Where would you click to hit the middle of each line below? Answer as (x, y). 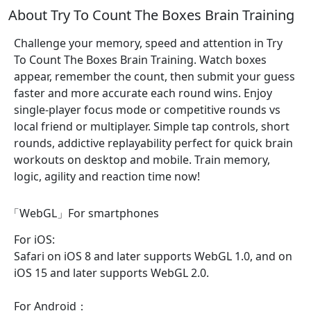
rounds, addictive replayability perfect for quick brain (153, 143)
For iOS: (34, 239)
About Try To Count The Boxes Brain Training (151, 15)
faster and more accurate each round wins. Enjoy (143, 93)
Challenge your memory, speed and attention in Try (148, 43)
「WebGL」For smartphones (84, 213)
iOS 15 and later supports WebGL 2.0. (111, 273)
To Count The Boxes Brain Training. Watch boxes (140, 60)
